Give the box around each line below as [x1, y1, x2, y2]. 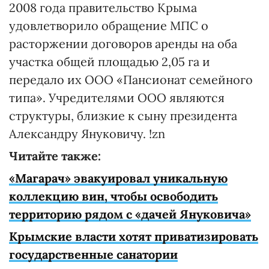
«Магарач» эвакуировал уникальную [9, 171, 228, 186]
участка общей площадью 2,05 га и [9, 54, 210, 69]
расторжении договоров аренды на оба [9, 36, 237, 51]
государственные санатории [9, 247, 178, 262]
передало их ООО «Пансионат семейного [9, 72, 253, 87]
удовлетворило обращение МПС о [9, 18, 208, 33]
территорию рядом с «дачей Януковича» [9, 207, 251, 222]
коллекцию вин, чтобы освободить [9, 189, 218, 204]
